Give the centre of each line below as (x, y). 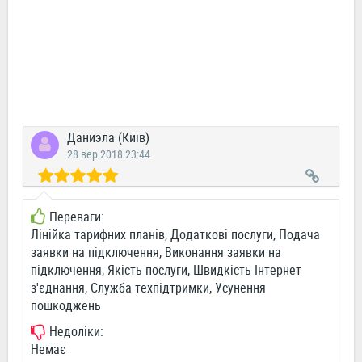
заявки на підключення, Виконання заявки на (156, 253)
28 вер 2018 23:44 (109, 154)
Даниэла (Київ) (108, 138)
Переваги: (77, 217)
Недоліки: (76, 332)
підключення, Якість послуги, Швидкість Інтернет (166, 270)
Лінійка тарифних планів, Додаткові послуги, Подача (175, 235)
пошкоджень (66, 306)
